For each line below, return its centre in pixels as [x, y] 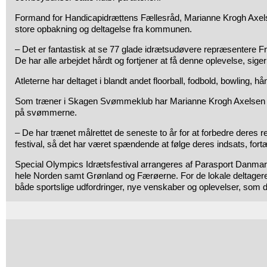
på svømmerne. [46, 112]
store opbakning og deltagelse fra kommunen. [103, 29]
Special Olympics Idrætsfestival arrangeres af [105, 164]
